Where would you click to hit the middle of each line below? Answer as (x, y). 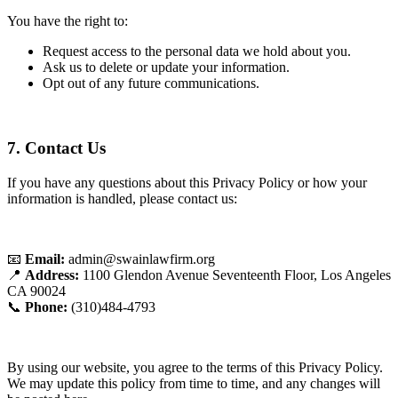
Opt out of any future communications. (151, 84)
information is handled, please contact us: (122, 198)
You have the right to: (68, 21)
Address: (52, 275)
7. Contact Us (56, 147)
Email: (45, 259)
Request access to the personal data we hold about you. (197, 52)
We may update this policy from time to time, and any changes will (194, 383)
